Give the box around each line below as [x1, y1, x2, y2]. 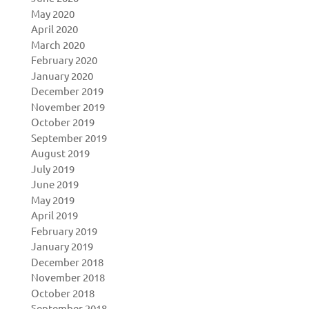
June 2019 [30, 177, 79, 190]
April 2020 [30, 22, 78, 35]
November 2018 [30, 270, 105, 283]
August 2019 [30, 146, 90, 159]
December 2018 [30, 255, 103, 268]
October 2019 [30, 115, 94, 128]
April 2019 [30, 208, 78, 221]
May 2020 [30, 6, 74, 20]
